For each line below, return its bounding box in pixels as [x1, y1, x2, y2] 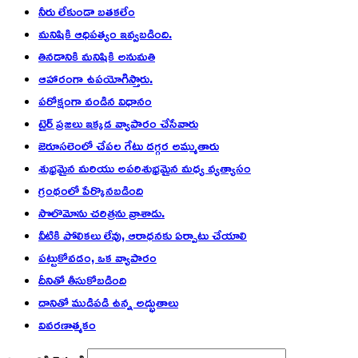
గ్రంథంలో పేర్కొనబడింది [38, 177, 143, 202]
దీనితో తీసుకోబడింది [38, 267, 126, 292]
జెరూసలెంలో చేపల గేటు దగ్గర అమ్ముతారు [38, 133, 219, 157]
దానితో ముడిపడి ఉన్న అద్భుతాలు [38, 289, 178, 314]
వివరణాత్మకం [38, 312, 96, 336]
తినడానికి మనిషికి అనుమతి [38, 43, 155, 68]
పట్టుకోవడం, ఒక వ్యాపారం [38, 245, 157, 269]
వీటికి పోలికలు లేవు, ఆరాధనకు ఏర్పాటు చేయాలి [38, 222, 247, 247]
